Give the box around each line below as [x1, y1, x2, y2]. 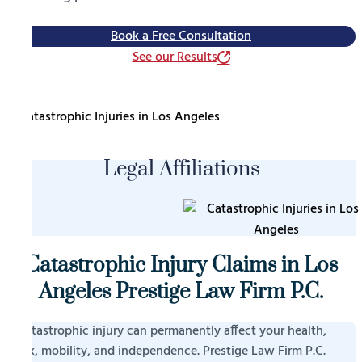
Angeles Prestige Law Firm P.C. [39, 278, 323, 305]
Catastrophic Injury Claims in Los [24, 251, 338, 279]
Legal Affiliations [103, 155, 259, 183]
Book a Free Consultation [111, 25, 251, 47]
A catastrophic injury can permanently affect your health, [6, 320, 326, 342]
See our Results [132, 46, 217, 68]
